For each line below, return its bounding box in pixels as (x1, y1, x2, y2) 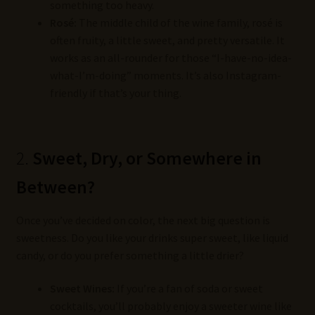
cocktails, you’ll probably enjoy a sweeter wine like (49, 299, 292, 314)
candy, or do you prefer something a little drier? (15, 247, 244, 262)
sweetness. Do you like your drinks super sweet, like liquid (15, 230, 288, 245)
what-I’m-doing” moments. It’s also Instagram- (49, 68, 281, 83)
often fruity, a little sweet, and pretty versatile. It (49, 33, 285, 48)
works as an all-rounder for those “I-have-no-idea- (49, 51, 292, 65)
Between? (15, 175, 95, 198)
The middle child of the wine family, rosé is (76, 15, 283, 30)
